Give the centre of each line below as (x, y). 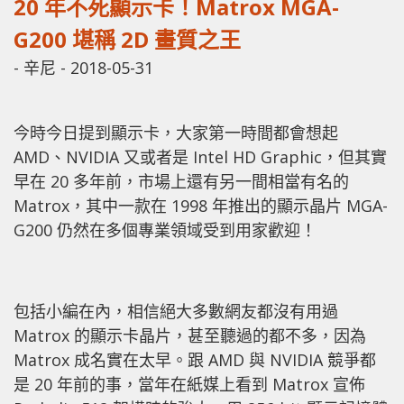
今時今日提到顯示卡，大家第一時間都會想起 (176, 133)
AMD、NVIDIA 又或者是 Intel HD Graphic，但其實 (200, 157)
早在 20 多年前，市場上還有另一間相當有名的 (181, 181)
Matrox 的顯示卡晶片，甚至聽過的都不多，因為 (190, 335)
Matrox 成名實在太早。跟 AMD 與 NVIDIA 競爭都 (195, 360)
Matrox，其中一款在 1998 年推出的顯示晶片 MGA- (201, 206)
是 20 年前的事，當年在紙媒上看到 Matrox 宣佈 (189, 384)
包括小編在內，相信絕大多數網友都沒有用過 (176, 311)
